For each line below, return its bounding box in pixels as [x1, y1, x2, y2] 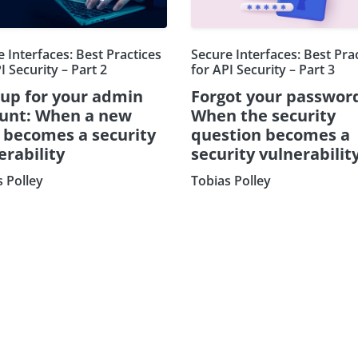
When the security [191, 105, 336, 127]
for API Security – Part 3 [191, 61, 335, 79]
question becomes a [191, 124, 350, 146]
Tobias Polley [191, 172, 271, 190]
